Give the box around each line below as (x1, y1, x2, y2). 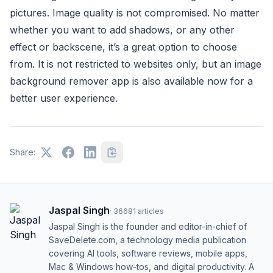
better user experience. (10, 91, 118, 104)
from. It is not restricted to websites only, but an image (10, 57, 261, 70)
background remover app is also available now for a (10, 74, 253, 87)
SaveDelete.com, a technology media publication (49, 234, 246, 245)
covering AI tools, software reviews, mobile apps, (49, 247, 247, 258)
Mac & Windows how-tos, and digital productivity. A (49, 261, 254, 272)
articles (138, 206, 164, 216)
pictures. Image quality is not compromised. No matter (10, 6, 260, 19)
